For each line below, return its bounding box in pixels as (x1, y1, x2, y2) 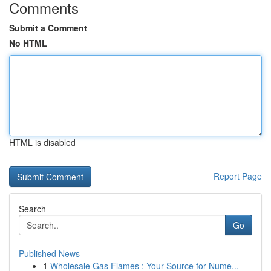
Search (19, 203, 46, 215)
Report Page (214, 170, 262, 182)
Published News (19, 247, 80, 260)
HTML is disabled (9, 136, 76, 148)
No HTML (9, 37, 47, 49)
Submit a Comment (9, 22, 87, 34)
